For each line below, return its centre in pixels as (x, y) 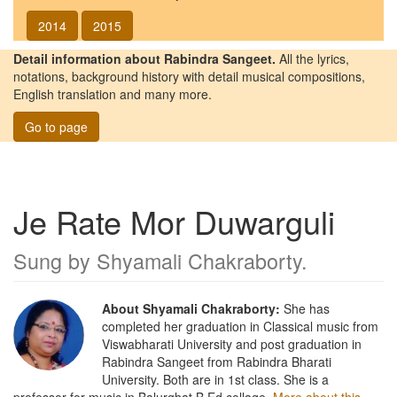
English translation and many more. (113, 93)
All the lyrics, (312, 58)
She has (305, 308)
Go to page (56, 126)
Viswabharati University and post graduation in (232, 343)
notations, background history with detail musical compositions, (189, 76)
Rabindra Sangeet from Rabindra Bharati (217, 361)
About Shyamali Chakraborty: (191, 308)
